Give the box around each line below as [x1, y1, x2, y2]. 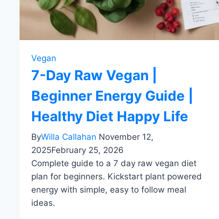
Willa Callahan [41, 131, 96, 142]
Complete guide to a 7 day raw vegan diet [31, 158, 197, 168]
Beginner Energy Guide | [31, 87, 193, 104]
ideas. [31, 197, 55, 208]
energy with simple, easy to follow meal [31, 184, 186, 195]
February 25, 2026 [51, 145, 124, 155]
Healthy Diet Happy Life [31, 108, 188, 125]
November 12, [99, 131, 153, 142]
